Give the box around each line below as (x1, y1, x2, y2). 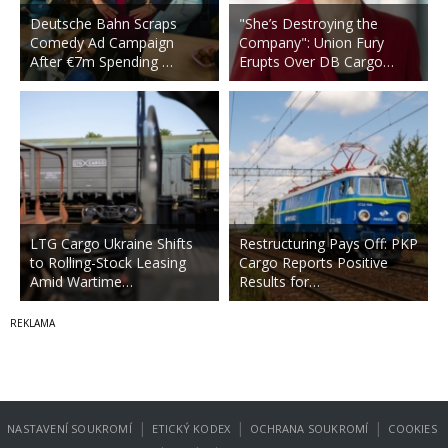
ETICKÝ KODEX (151, 421, 231, 436)
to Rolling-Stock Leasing (30, 252, 186, 272)
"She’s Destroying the (238, 13, 378, 33)
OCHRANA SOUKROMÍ (250, 421, 369, 436)
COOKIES (388, 421, 437, 436)
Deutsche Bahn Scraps (30, 13, 177, 33)
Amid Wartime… (30, 271, 133, 291)
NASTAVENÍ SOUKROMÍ (7, 421, 132, 436)
